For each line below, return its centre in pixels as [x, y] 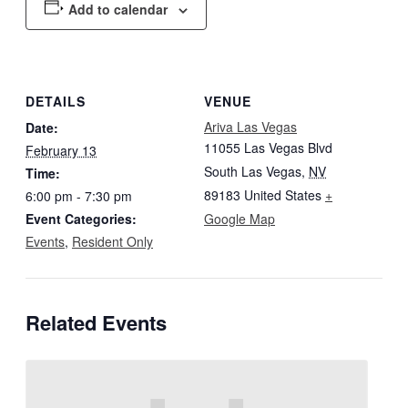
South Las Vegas [253, 171]
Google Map [240, 218]
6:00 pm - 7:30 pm [79, 195]
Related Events [96, 322]
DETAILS [56, 101]
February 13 [61, 150]
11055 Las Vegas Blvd [268, 147]
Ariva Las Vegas [250, 126]
